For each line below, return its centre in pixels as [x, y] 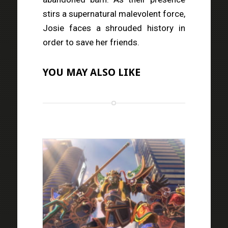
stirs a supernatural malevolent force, [114, 13]
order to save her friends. [91, 42]
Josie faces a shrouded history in [114, 28]
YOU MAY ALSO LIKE [91, 73]
